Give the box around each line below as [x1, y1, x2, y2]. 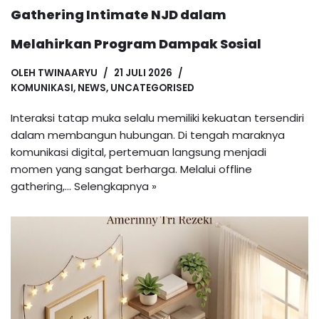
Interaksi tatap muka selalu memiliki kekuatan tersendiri [11, 110, 304, 126]
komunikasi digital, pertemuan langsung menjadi [11, 145, 266, 160]
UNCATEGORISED [110, 81, 194, 95]
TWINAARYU [38, 66, 98, 80]
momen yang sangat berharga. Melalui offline [11, 162, 252, 177]
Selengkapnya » [74, 179, 157, 194]
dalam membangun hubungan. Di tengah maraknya [11, 127, 285, 143]
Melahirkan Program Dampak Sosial [11, 35, 261, 53]
